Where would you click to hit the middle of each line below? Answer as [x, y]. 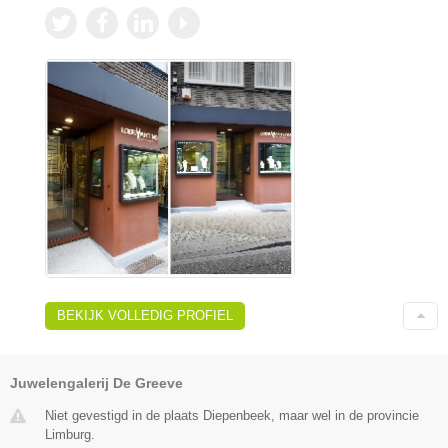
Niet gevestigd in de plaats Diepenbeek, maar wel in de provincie [232, 415]
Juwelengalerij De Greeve [96, 382]
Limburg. [70, 434]
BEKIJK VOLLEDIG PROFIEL [145, 315]
